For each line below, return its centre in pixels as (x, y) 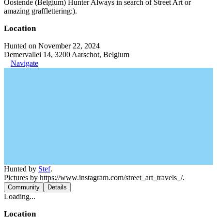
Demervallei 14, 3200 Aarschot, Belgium (67, 54)
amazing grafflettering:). (40, 11)
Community (24, 187)
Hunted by (21, 169)
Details (57, 187)
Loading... (20, 196)
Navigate (24, 63)
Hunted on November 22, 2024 (52, 46)
